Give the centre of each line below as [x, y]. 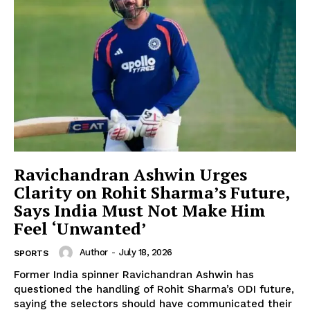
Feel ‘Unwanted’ [80, 228]
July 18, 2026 [146, 252]
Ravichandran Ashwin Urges [130, 174]
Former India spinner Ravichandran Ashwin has [134, 274]
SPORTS [31, 253]
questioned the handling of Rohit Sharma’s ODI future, [154, 289]
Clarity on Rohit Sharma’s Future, [152, 192]
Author [93, 252]
